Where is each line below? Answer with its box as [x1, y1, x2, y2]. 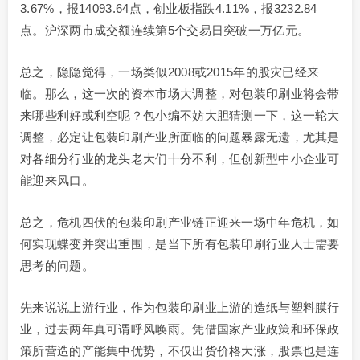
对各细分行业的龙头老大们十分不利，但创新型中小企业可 [20, 152, 340, 166]
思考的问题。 [20, 259, 94, 273]
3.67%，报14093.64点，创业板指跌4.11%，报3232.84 [20, 2, 317, 16]
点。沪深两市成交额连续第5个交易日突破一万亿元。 [20, 23, 310, 38]
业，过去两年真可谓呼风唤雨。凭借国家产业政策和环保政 [20, 322, 340, 337]
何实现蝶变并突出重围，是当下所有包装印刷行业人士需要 [20, 237, 340, 252]
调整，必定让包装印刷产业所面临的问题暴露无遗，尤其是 [20, 130, 340, 145]
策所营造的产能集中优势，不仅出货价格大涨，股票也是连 [20, 344, 340, 358]
